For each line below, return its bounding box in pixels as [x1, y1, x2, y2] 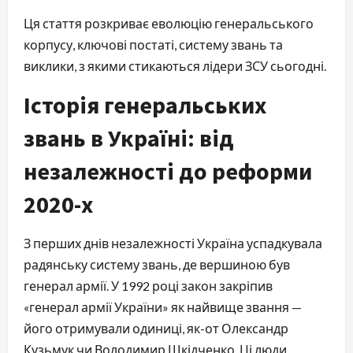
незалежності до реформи [24, 155, 312, 186]
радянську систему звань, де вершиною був [24, 256, 290, 272]
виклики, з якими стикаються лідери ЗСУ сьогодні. [24, 58, 326, 73]
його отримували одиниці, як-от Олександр [24, 320, 288, 336]
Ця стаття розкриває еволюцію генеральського [24, 15, 314, 31]
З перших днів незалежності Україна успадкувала [24, 235, 322, 251]
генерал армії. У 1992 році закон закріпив [24, 277, 273, 293]
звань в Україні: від [24, 122, 234, 153]
